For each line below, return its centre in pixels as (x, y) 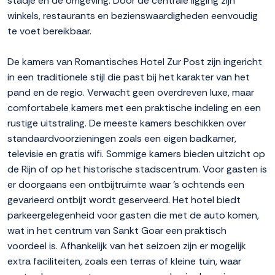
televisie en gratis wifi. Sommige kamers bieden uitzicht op (136, 154)
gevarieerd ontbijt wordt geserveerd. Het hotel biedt (124, 200)
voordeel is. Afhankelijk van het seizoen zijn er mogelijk (127, 246)
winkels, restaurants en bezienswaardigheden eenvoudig (133, 16)
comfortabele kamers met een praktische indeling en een (134, 108)
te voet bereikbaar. (49, 31)
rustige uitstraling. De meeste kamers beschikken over (127, 123)
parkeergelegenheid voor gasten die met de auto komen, (133, 215)
